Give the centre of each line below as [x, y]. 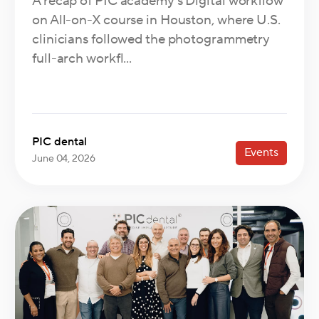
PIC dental [59, 142]
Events [261, 153]
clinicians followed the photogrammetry [151, 40]
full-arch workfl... [82, 59]
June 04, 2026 [64, 159]
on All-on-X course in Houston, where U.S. [156, 20]
